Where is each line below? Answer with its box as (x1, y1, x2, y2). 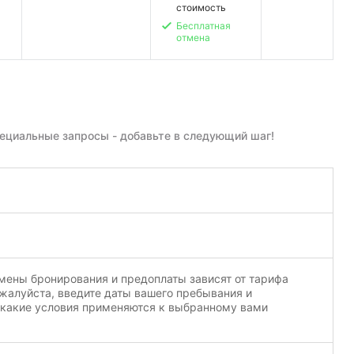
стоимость (175, 2, 226, 14)
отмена (175, 32, 210, 44)
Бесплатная (175, 20, 231, 32)
